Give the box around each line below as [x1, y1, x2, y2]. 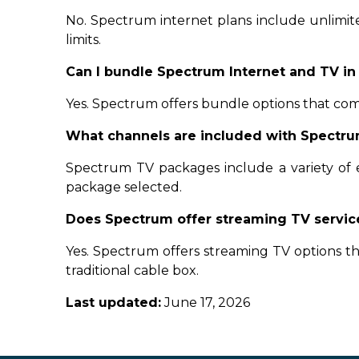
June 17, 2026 [161, 295, 251, 310]
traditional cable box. [66, 263, 200, 278]
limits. [66, 32, 102, 47]
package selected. [66, 179, 183, 195]
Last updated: [66, 295, 162, 310]
